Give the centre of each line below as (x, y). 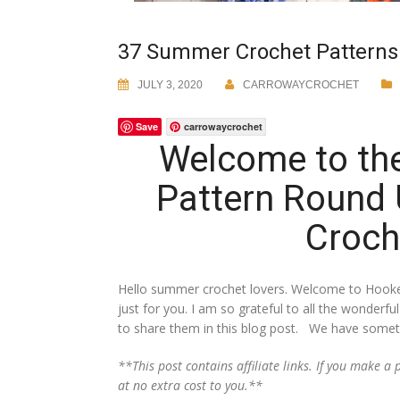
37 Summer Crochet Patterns (258, 51)
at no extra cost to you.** (190, 385)
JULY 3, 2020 (170, 84)
